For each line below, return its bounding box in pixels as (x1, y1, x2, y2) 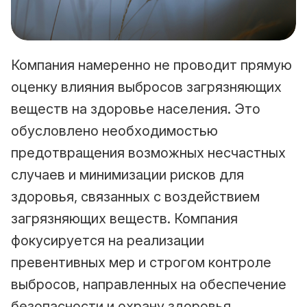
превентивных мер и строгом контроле (11, 254, 271, 271)
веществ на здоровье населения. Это (11, 100, 260, 117)
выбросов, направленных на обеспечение (11, 275, 286, 293)
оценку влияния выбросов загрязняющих (11, 78, 282, 95)
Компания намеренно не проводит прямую (11, 56, 292, 73)
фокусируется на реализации (11, 232, 204, 249)
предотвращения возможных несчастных (11, 144, 286, 161)
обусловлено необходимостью (11, 122, 218, 139)
